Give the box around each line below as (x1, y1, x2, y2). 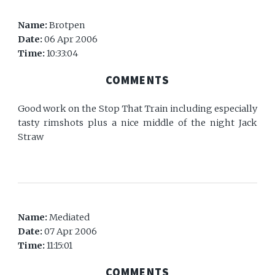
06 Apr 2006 (44, 33, 98, 45)
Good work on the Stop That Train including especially (18, 103, 257, 114)
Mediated (49, 211, 90, 223)
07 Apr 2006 (44, 225, 98, 237)
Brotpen (49, 19, 86, 31)
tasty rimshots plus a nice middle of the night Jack (18, 117, 257, 128)
